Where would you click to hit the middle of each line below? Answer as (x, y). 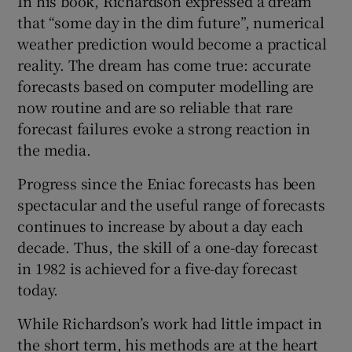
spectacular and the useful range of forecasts (171, 204)
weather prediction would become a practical (172, 43)
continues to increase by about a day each (161, 225)
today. (38, 289)
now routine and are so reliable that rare (156, 106)
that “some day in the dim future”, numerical (171, 22)
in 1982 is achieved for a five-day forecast (158, 268)
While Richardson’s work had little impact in (170, 323)
